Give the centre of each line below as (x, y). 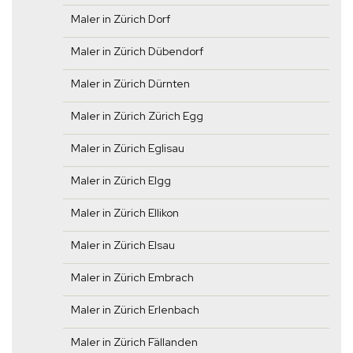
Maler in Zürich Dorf (121, 19)
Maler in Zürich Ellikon (125, 213)
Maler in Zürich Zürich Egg (137, 116)
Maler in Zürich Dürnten (130, 84)
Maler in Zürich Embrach (132, 278)
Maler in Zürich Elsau (123, 245)
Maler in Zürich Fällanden (134, 342)
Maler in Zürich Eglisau (128, 149)
